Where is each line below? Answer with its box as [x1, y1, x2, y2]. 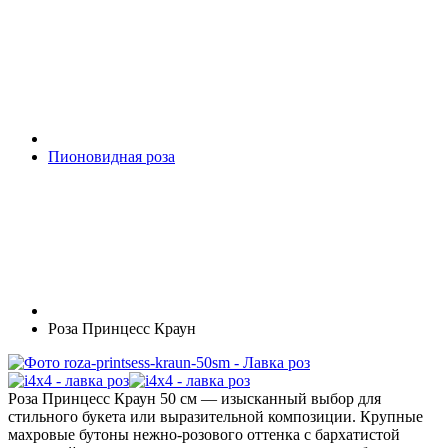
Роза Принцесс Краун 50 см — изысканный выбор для [8, 390, 381, 407]
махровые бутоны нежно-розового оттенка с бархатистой [8, 426, 400, 443]
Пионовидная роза [48, 148, 175, 165]
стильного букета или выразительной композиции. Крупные [8, 408, 423, 425]
